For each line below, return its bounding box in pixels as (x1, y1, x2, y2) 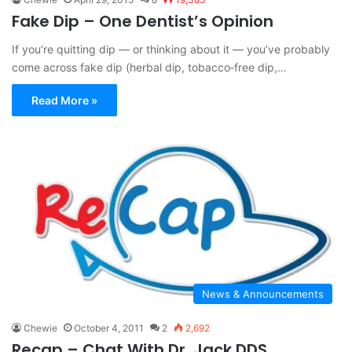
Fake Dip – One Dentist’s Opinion (12, 9, 273, 32)
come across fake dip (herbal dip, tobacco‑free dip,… (12, 60, 287, 74)
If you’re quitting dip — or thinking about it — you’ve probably (12, 42, 330, 56)
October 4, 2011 (74, 322, 144, 335)
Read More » (31, 93, 97, 107)
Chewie (24, 322, 57, 335)
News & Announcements (202, 288, 324, 301)
